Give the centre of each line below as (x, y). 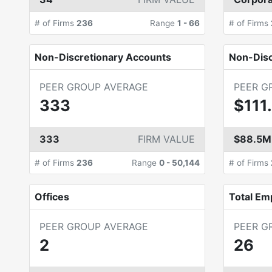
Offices (52, 197)
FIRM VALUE (166, 139)
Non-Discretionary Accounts (103, 57)
